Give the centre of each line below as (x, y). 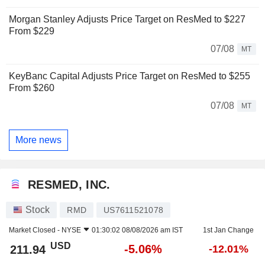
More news (38, 140)
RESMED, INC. (69, 185)
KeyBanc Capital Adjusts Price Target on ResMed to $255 (130, 76)
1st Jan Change (228, 230)
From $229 (32, 31)
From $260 (32, 88)
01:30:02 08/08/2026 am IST (137, 230)
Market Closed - (35, 230)
